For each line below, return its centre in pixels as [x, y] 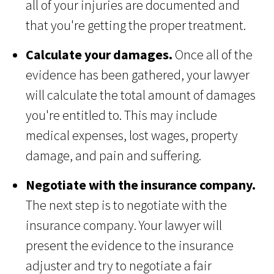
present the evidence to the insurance [130, 246]
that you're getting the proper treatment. [136, 25]
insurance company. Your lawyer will [124, 225]
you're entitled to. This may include [122, 115]
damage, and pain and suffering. [114, 156]
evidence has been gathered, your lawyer [138, 75]
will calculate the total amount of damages [141, 95]
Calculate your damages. [101, 55]
